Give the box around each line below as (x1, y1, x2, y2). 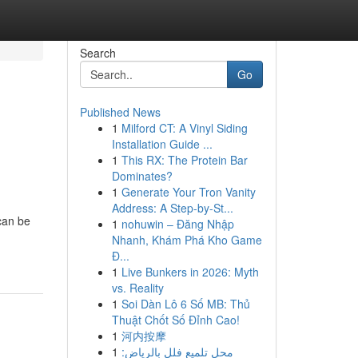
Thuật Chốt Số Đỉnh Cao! (111, 312, 240, 328)
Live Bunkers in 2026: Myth (121, 264, 259, 280)
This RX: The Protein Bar (121, 152, 248, 168)
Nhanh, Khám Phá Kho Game (111, 232, 262, 248)
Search (79, 45, 116, 61)
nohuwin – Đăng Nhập (121, 216, 234, 232)
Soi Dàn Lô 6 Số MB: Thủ (121, 296, 250, 312)
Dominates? (111, 168, 173, 184)
